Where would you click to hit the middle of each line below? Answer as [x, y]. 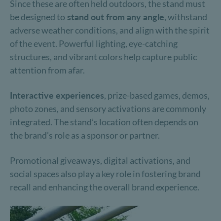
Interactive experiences [57, 95]
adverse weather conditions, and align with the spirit [110, 30]
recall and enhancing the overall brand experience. [105, 187]
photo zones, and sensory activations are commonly [108, 109]
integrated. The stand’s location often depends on [104, 122]
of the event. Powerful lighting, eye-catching [94, 43]
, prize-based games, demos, [157, 95]
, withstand [186, 17]
